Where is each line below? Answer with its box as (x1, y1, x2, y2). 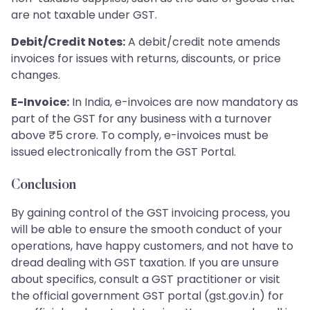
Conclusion (11, 178, 76, 192)
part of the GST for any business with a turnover (11, 110, 272, 127)
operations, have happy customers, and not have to (11, 237, 293, 254)
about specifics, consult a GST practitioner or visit (11, 271, 280, 287)
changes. (11, 66, 60, 83)
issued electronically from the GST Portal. (11, 143, 236, 160)
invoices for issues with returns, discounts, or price (11, 50, 281, 66)
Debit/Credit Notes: (11, 33, 125, 50)
